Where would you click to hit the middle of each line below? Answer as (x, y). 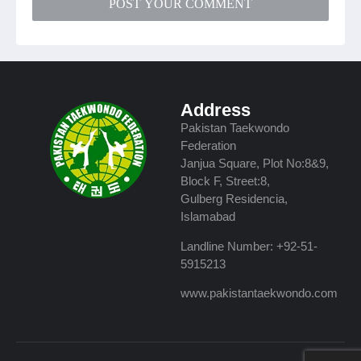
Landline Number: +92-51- (249, 246)
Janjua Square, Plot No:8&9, (255, 164)
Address (216, 110)
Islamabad (208, 217)
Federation (208, 146)
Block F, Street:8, (225, 181)
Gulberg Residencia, (234, 199)
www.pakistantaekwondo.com (259, 293)
